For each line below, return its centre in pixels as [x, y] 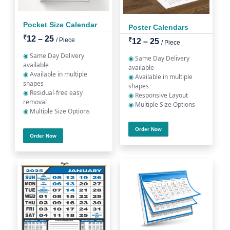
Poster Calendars [158, 27]
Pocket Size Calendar [60, 25]
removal [35, 102]
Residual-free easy [55, 93]
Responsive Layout [161, 95]
